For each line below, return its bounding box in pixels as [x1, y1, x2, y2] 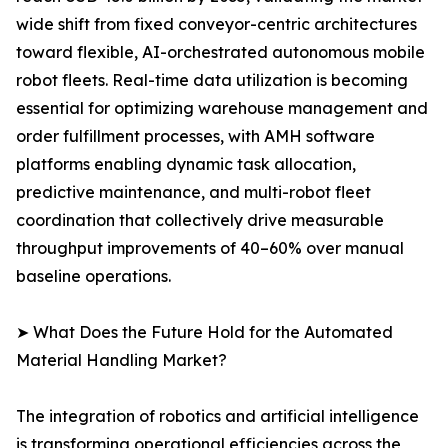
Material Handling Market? [16, 350, 227, 371]
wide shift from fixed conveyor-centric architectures [16, 14, 417, 35]
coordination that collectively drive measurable [16, 210, 384, 231]
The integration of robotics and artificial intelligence [16, 406, 419, 427]
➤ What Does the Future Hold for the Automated [16, 322, 393, 343]
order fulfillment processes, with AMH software [16, 126, 375, 147]
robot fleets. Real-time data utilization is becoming [16, 70, 408, 91]
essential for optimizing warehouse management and [16, 98, 428, 119]
